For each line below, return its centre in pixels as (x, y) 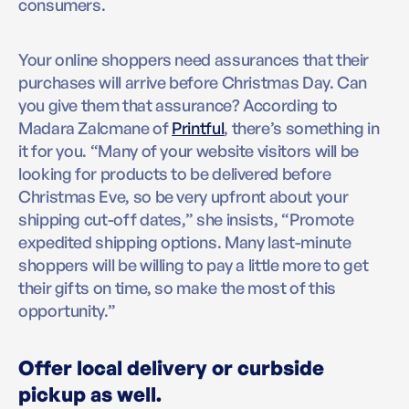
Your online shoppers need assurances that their (194, 60)
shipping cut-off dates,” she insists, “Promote (186, 220)
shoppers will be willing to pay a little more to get (194, 265)
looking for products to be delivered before (175, 174)
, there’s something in (302, 128)
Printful (198, 128)
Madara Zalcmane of (95, 128)
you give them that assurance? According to (178, 105)
